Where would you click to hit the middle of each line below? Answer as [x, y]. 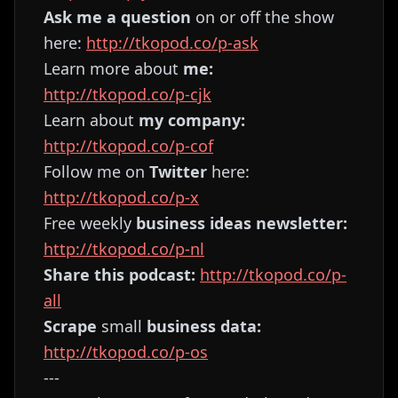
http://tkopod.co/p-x [121, 197]
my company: [192, 120]
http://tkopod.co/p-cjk [127, 94]
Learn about [91, 120]
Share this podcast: [119, 275]
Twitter [178, 171]
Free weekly [90, 223]
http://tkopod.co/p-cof [128, 146]
